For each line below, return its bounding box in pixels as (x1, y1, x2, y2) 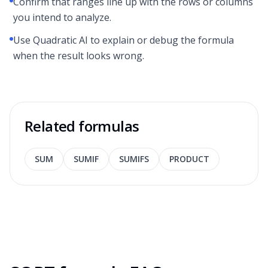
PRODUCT (169, 153, 209, 165)
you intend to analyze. (13, 11, 111, 24)
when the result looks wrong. (13, 49, 144, 62)
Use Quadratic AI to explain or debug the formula (13, 33, 234, 47)
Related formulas (25, 116, 139, 136)
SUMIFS (119, 153, 149, 165)
